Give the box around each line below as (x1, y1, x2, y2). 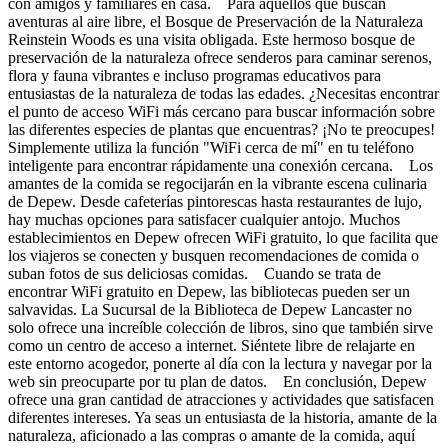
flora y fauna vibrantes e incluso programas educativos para (8, 66, 381, 84)
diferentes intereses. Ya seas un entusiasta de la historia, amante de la (8, 408, 437, 426)
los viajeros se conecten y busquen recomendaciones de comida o (8, 246, 419, 264)
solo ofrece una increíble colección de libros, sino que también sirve (8, 318, 433, 336)
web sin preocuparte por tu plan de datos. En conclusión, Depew (8, 372, 427, 390)
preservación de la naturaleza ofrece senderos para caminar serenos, (8, 48, 432, 66)
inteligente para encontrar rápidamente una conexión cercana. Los (8, 156, 433, 174)
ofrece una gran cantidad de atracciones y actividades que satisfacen (8, 390, 434, 408)
